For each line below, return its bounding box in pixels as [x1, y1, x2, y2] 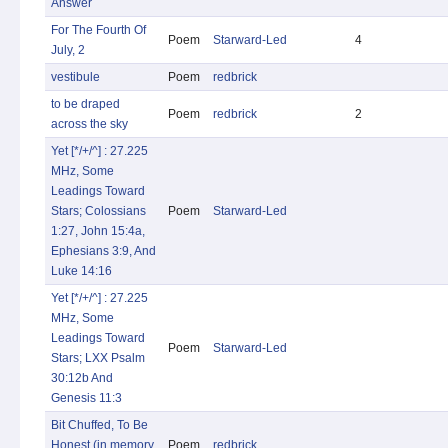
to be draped [51, 97, 120, 111]
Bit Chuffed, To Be [51, 418, 148, 432]
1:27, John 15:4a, [51, 224, 145, 238]
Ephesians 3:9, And [51, 244, 156, 258]
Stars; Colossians [51, 204, 146, 218]
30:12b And [51, 371, 113, 385]
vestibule [51, 70, 100, 84]
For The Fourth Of [51, 23, 146, 37]
